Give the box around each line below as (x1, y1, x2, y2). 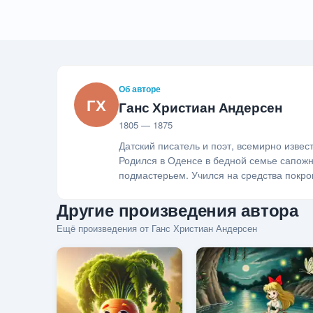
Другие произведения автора (57, 198, 298, 222)
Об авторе (119, 82, 161, 96)
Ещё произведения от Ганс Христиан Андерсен (57, 221, 258, 235)
